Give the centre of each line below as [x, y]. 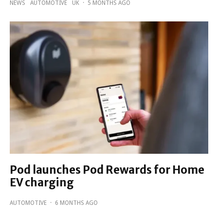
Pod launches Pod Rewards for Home [107, 170]
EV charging [42, 183]
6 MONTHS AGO [76, 203]
